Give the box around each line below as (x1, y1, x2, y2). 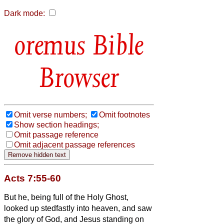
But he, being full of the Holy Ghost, (4, 192, 128, 201)
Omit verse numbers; (14, 110, 87, 119)
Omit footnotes (99, 110, 150, 119)
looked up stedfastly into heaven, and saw (4, 203, 152, 212)
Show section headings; (14, 120, 99, 129)
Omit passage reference (14, 130, 98, 139)
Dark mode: (4, 9, 45, 17)
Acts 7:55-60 (4, 172, 61, 183)
